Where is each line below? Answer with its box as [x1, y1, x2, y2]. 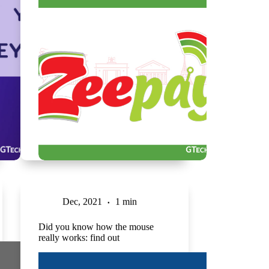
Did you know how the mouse [38, 221, 154, 232]
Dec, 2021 [62, 196, 102, 207]
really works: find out [38, 232, 119, 243]
